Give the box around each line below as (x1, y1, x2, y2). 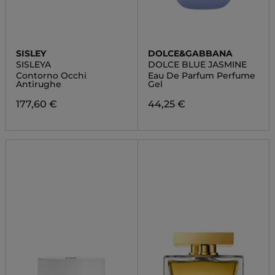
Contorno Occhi (15, 70, 87, 81)
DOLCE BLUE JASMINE (147, 59, 247, 70)
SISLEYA (15, 59, 51, 70)
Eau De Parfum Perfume (147, 70, 255, 81)
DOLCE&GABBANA (147, 48, 233, 59)
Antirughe (15, 79, 61, 90)
